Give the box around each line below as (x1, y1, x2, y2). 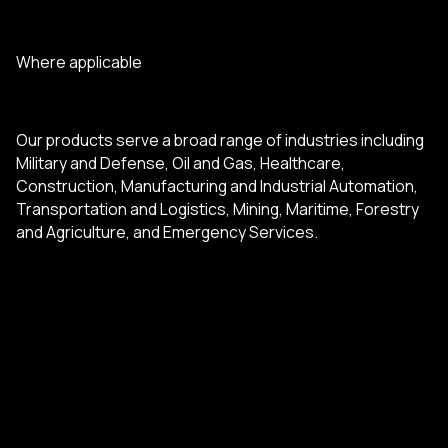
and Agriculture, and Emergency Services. (15, 220, 318, 243)
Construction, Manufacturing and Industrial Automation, (15, 174, 418, 197)
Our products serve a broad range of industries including (15, 128, 424, 151)
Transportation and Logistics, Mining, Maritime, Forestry (15, 197, 419, 220)
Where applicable (15, 50, 142, 73)
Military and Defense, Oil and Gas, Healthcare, (15, 151, 345, 174)
